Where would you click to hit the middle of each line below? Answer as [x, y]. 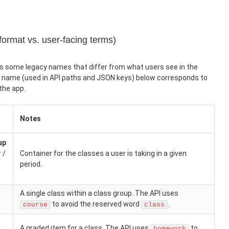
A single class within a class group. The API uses [99, 193]
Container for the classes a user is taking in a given [103, 153]
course [35, 205]
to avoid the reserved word [96, 204]
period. [31, 164]
